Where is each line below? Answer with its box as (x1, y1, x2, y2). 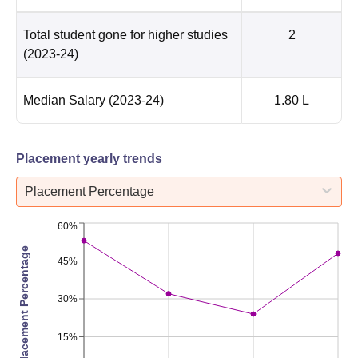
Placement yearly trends (16, 151, 162, 165)
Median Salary (23, 93, 105, 107)
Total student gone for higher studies (23, 27, 228, 42)
